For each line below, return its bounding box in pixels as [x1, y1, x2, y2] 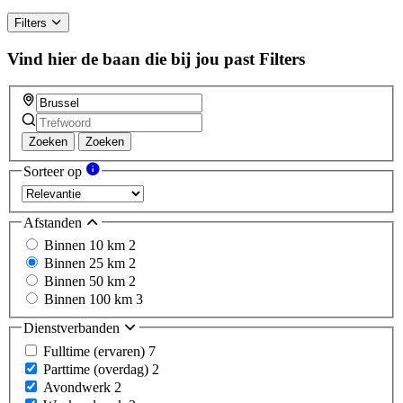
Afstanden [23, 214, 85, 230]
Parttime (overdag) [43, 361, 152, 377]
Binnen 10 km [44, 237, 129, 254]
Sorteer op [23, 164, 85, 180]
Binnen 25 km [44, 255, 129, 272]
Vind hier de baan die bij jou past [7, 49, 255, 68]
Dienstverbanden [23, 320, 123, 336]
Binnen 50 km [44, 273, 129, 290]
